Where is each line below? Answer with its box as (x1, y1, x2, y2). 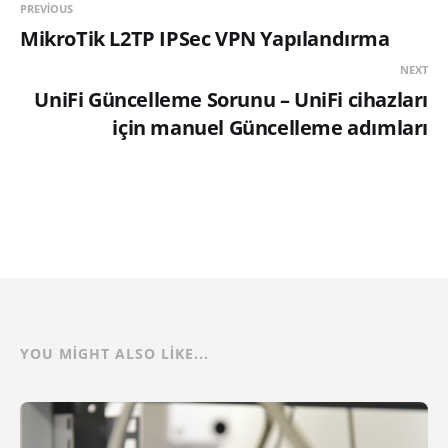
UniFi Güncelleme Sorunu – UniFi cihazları (34, 85, 428, 113)
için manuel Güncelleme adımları (112, 113, 428, 141)
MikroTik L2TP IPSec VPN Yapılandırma (20, 24, 390, 52)
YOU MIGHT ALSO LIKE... (20, 343, 209, 363)
